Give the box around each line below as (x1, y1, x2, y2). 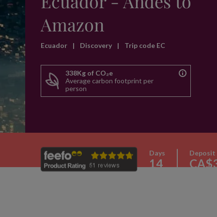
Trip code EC (124, 41, 165, 49)
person (65, 84, 87, 93)
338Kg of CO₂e (65, 69, 113, 77)
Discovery (80, 41, 113, 49)
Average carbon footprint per (65, 77, 154, 85)
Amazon (41, 13, 104, 36)
